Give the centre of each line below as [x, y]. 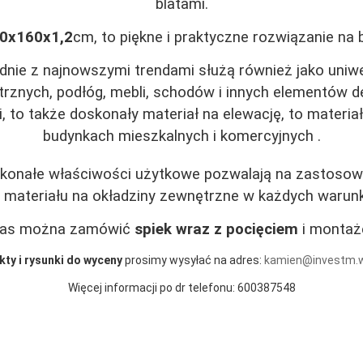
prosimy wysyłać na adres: [193, 260]
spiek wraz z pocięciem [216, 229]
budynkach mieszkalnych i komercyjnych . [181, 136]
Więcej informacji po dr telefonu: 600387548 [181, 287]
